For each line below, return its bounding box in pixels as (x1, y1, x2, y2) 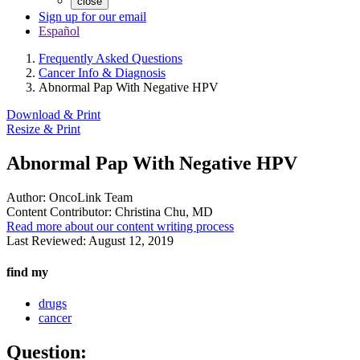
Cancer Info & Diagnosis (39, 66, 166, 80)
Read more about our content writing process (6, 219, 234, 233)
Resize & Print (6, 122, 80, 136)
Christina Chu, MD (112, 204, 213, 219)
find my (6, 265, 48, 280)
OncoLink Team (46, 190, 133, 204)
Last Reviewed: (6, 233, 88, 247)
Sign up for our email (39, 10, 146, 23)
